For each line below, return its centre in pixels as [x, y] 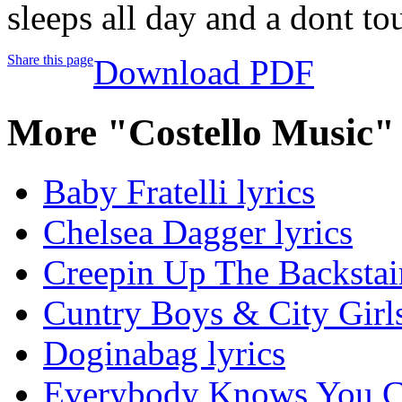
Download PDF [204, 72]
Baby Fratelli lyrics [179, 192]
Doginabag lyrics [164, 354]
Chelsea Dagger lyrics [198, 232]
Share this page [50, 59]
